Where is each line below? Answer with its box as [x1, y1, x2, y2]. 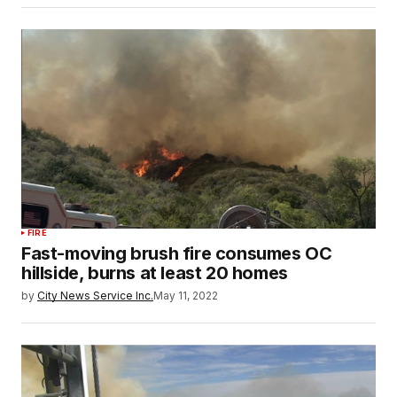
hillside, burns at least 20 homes [21, 261, 288, 284]
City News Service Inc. [37, 288, 153, 302]
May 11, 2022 [153, 288, 218, 302]
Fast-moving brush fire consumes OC [21, 242, 332, 264]
